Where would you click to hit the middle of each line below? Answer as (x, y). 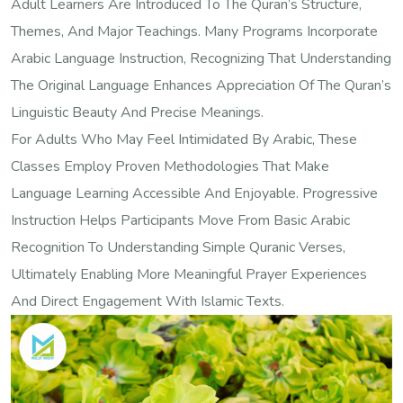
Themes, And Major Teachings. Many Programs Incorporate (194, 32)
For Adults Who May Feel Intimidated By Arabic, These (184, 140)
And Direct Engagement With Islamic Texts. (148, 302)
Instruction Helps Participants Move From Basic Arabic (180, 221)
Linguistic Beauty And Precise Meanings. (137, 113)
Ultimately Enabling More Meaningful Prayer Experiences (189, 275)
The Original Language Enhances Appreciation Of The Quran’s (201, 86)
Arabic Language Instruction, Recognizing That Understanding (201, 59)
